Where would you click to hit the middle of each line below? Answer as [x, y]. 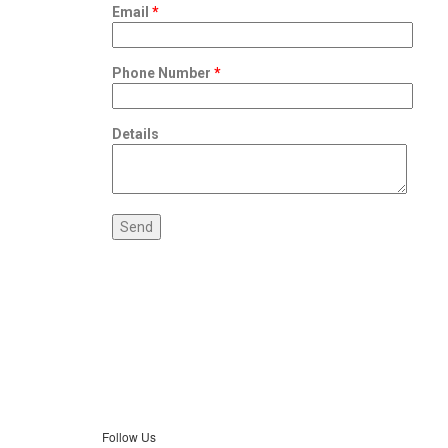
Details [135, 133]
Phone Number [163, 72]
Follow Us [129, 436]
